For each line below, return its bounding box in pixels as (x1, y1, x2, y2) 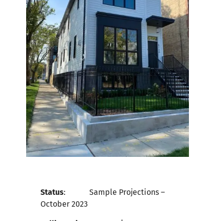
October (40, 199, 70, 209)
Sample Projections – (89, 187, 165, 197)
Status (40, 187, 64, 197)
